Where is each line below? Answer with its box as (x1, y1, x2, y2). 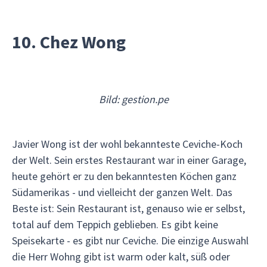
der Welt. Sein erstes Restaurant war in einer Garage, (12, 153, 246, 167)
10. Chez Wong (12, 30, 126, 53)
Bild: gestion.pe (98, 92, 169, 106)
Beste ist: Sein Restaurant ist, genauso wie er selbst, (12, 201, 245, 215)
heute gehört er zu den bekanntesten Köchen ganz (12, 169, 237, 183)
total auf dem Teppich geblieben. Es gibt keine (12, 218, 218, 231)
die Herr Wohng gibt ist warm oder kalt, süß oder (12, 250, 230, 263)
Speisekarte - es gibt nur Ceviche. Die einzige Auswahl (12, 234, 249, 247)
